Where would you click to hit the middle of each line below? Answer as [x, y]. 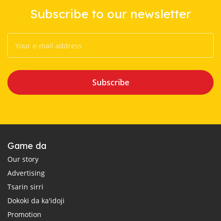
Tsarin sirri [25, 187]
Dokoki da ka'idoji [36, 201]
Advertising [26, 173]
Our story [23, 159]
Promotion [24, 215]
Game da [27, 146]
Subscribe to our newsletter [110, 14]
